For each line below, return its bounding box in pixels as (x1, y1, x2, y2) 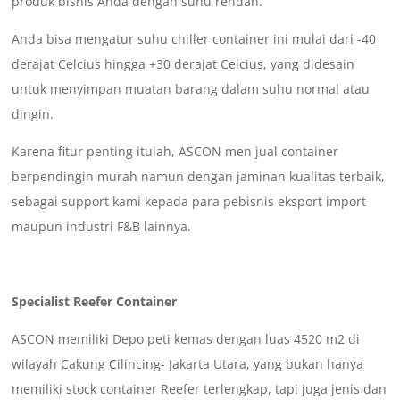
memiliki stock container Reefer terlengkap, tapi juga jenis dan (12, 380, 387, 398)
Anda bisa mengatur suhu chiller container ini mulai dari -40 (12, 30, 377, 48)
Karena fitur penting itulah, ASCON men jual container (12, 143, 339, 161)
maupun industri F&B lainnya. (12, 218, 192, 236)
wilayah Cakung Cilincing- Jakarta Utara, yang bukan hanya (12, 355, 364, 373)
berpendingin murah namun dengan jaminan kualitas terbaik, (12, 168, 386, 186)
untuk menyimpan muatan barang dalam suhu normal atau (12, 80, 371, 98)
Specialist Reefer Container (12, 293, 178, 311)
